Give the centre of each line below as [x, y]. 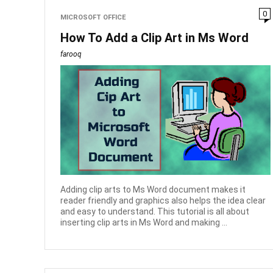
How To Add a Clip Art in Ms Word [155, 37]
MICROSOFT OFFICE [94, 17]
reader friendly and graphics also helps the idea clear [163, 201]
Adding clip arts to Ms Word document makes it [153, 190]
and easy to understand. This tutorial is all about [155, 212]
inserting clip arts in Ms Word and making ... [144, 223]
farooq [71, 54]
